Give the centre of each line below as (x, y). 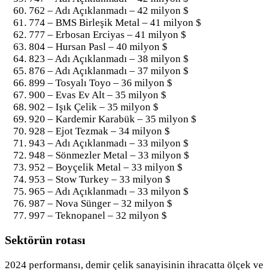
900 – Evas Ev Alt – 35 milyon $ (98, 95)
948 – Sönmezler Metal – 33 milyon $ (109, 155)
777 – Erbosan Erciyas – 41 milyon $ (108, 34)
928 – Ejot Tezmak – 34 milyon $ (99, 131)
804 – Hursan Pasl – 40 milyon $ (98, 46)
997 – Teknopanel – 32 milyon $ (98, 215)
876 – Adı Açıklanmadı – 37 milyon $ (109, 71)
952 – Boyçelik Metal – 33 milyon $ (106, 167)
